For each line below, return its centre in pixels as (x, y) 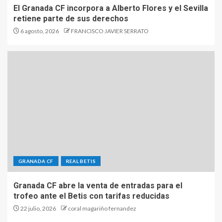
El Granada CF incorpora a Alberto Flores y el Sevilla (111, 8)
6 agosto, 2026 (39, 31)
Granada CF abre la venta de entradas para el (98, 186)
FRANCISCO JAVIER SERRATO (110, 31)
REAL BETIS (81, 161)
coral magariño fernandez (102, 208)
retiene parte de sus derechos (71, 19)
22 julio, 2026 (38, 208)
